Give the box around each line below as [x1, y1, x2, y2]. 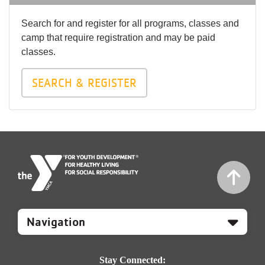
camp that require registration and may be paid [21, 33, 215, 43]
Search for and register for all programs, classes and [21, 18, 239, 28]
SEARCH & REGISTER [32, 76, 137, 90]
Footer [18, 228, 64, 248]
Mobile [18, 209, 64, 228]
